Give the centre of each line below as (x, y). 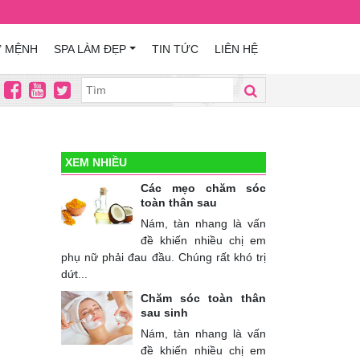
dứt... (74, 274)
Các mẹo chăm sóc (203, 188)
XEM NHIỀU (96, 162)
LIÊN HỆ (236, 49)
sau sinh (165, 313)
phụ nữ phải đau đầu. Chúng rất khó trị (164, 257)
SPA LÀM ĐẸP (90, 49)
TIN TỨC (175, 49)
